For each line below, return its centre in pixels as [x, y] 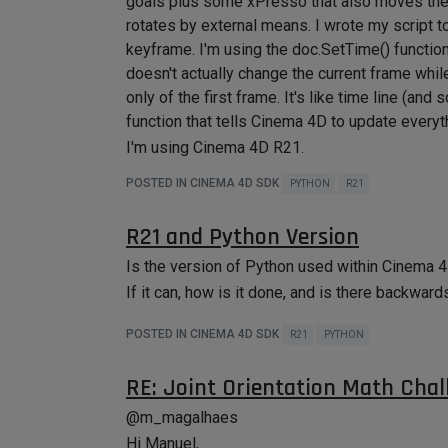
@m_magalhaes [182, 417]
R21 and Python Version [242, 237]
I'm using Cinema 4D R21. [215, 147]
